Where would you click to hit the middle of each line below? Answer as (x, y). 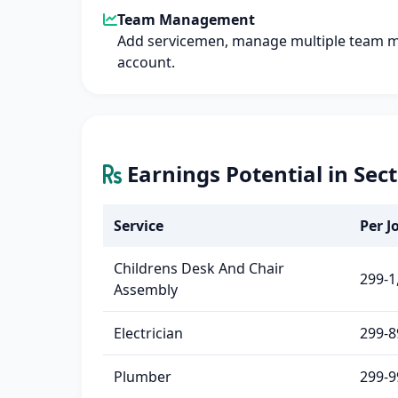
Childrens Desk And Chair (199, 268)
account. (146, 62)
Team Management (186, 20)
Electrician (148, 333)
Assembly (146, 290)
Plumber (143, 377)
